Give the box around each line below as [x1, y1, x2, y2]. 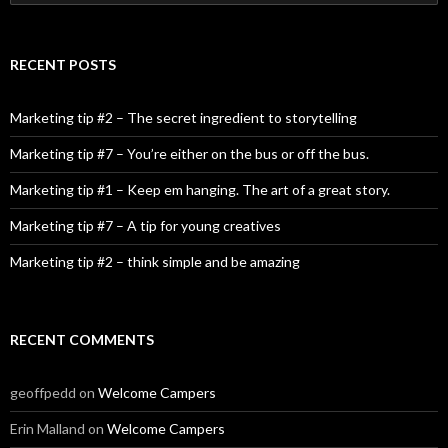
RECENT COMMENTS [10, 330, 154, 348]
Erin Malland [10, 419, 85, 437]
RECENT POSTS [10, 55, 116, 73]
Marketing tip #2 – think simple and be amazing [10, 252, 300, 270]
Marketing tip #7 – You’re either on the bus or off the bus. [10, 144, 369, 162]
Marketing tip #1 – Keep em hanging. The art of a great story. [10, 180, 390, 198]
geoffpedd [10, 383, 76, 401]
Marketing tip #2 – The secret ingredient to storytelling [10, 108, 357, 126]
